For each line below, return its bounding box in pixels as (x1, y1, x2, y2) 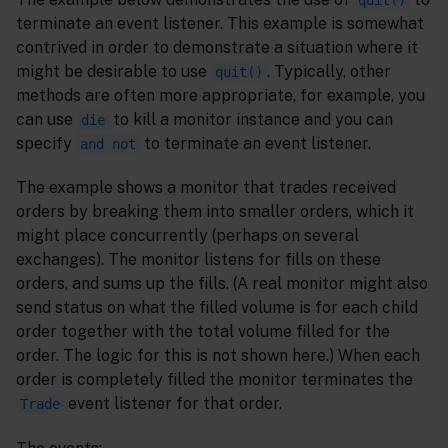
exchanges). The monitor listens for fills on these (16, 250, 381, 270)
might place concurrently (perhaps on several (16, 226, 359, 246)
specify (16, 133, 76, 153)
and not (80, 135, 136, 152)
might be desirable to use (16, 61, 211, 81)
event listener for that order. (64, 394, 282, 414)
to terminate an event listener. (140, 133, 371, 153)
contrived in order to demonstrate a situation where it (16, 37, 418, 57)
